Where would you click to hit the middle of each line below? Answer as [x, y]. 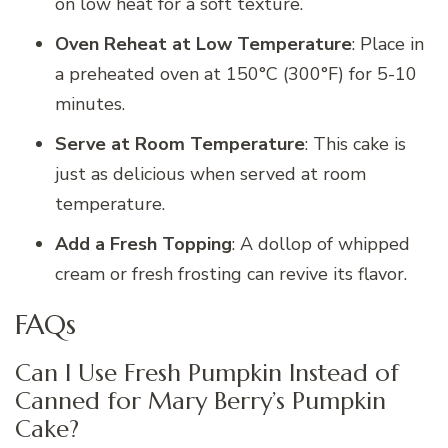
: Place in [388, 44]
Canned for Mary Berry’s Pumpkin [200, 401]
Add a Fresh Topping [143, 244]
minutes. [90, 104]
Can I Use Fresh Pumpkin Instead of [207, 373]
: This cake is [355, 144]
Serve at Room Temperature [180, 144]
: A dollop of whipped [321, 244]
